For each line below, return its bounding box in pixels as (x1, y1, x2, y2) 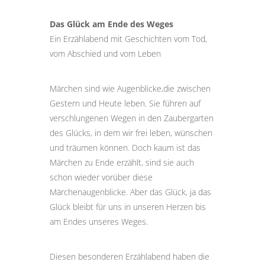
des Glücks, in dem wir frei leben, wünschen (50, 127, 212, 138)
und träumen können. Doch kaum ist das (50, 141, 201, 153)
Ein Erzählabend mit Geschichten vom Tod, (50, 33, 207, 44)
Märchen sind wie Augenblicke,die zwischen (50, 82, 211, 94)
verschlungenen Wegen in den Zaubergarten (50, 112, 214, 124)
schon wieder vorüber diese (50, 171, 153, 183)
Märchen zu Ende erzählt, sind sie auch (50, 156, 194, 168)
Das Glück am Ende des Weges (50, 18, 173, 30)
